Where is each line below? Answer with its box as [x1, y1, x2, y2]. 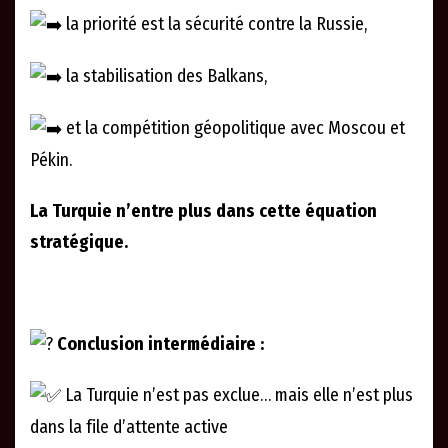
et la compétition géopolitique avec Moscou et [62, 116, 405, 139]
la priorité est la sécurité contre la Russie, [62, 13, 367, 36]
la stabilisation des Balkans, [62, 65, 267, 88]
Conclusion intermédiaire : [53, 332, 264, 355]
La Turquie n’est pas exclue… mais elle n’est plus [61, 384, 413, 407]
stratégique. [30, 230, 128, 253]
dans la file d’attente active [30, 416, 228, 439]
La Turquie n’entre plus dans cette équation [30, 199, 377, 222]
